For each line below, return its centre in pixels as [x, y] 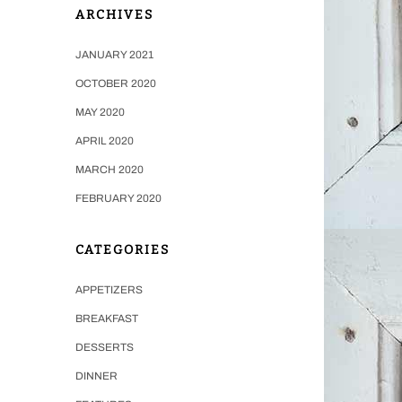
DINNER [96, 376]
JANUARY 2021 [114, 54]
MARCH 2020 [109, 169]
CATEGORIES [122, 249]
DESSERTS [104, 347]
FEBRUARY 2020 [118, 198]
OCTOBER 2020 [115, 83]
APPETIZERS [109, 289]
